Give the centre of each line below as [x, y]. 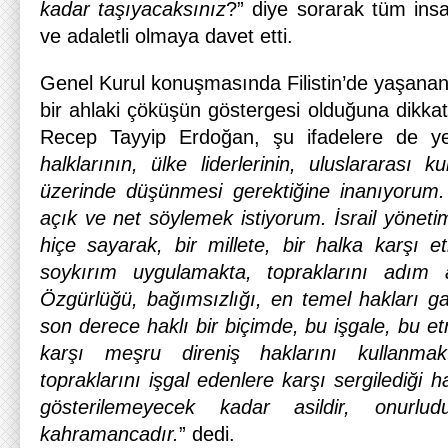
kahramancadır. [109, 434]
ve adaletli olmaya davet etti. [166, 36]
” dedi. [207, 434]
